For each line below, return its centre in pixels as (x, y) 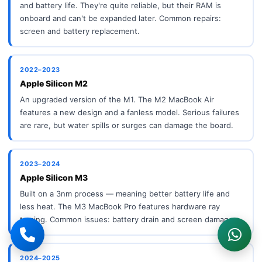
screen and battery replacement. (80, 31)
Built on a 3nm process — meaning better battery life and (125, 193)
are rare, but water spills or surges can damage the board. (127, 125)
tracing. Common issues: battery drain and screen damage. (128, 219)
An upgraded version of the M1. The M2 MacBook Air (117, 99)
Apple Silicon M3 (54, 177)
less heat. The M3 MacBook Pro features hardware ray (120, 206)
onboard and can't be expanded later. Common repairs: (120, 18)
